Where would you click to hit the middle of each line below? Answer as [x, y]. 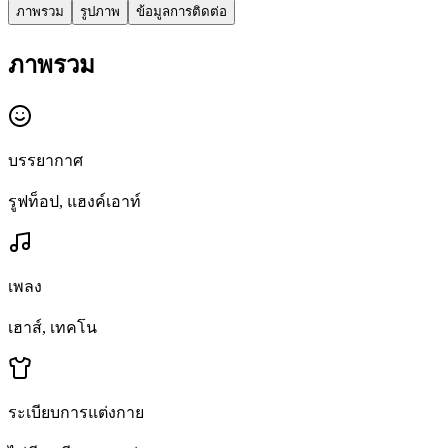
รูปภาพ [100, 12]
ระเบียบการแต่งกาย [76, 413]
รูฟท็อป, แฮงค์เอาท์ [74, 202]
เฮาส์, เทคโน [52, 328]
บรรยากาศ [45, 161]
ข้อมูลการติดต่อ [181, 12]
